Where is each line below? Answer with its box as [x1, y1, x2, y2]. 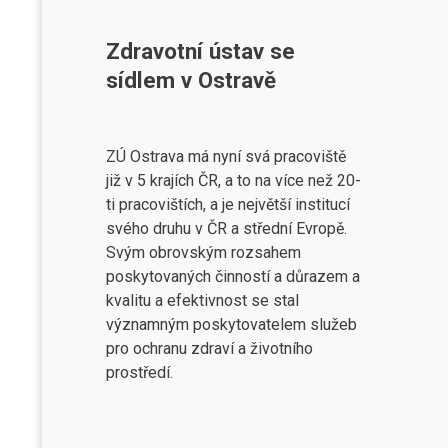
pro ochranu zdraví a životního [105, 338, 313, 358]
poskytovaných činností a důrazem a [105, 266, 360, 286]
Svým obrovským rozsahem [105, 242, 301, 262]
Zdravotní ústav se [105, 37, 295, 64]
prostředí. [105, 362, 173, 382]
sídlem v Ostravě [105, 66, 276, 93]
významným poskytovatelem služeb [105, 314, 357, 334]
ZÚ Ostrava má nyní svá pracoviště [105, 146, 346, 166]
